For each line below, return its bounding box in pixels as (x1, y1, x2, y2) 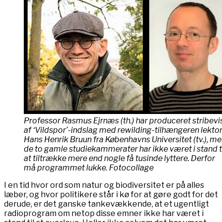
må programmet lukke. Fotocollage (24, 163, 154, 172)
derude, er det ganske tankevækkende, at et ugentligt (4, 199, 209, 209)
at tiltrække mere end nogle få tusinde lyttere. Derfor (24, 153, 215, 163)
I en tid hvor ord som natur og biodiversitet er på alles (4, 180, 204, 190)
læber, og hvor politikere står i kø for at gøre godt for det (4, 189, 218, 199)
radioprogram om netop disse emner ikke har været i (4, 208, 204, 218)
